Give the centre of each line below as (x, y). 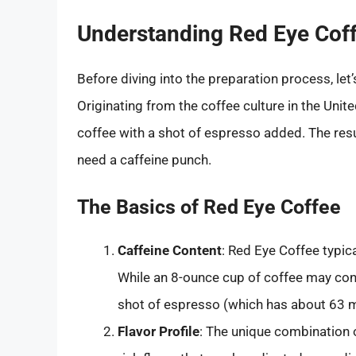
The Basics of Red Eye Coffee (209, 207)
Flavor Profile (159, 332)
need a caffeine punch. (144, 159)
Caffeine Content (170, 251)
